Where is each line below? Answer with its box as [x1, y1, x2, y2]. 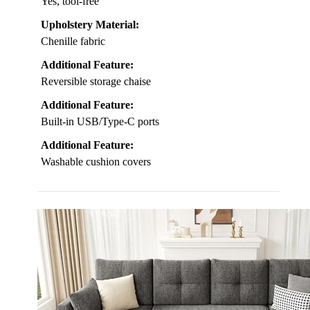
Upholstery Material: [41, 19, 139, 31]
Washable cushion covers [41, 156, 151, 168]
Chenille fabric [41, 35, 105, 48]
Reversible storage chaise [41, 75, 151, 88]
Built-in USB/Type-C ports [41, 116, 159, 128]
